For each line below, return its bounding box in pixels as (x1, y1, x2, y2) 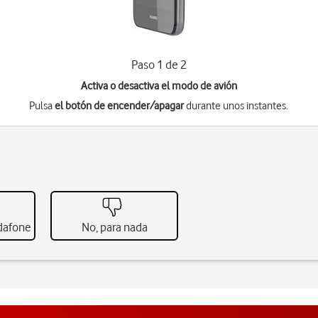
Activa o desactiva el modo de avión (80, 79, 237, 92)
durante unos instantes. (184, 99, 289, 112)
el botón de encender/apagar (55, 99, 185, 112)
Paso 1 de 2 (131, 57, 187, 72)
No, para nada (81, 220, 148, 234)
